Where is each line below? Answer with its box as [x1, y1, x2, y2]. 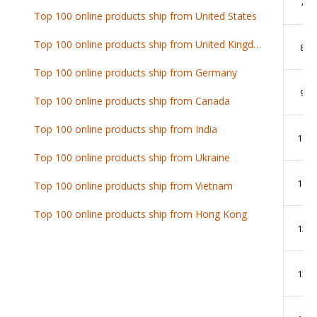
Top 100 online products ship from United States [34, 9, 257, 23]
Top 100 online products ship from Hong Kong [34, 207, 247, 221]
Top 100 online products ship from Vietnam [34, 179, 233, 192]
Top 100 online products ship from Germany [34, 66, 237, 79]
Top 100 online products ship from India [34, 122, 217, 136]
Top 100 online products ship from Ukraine [34, 151, 230, 164]
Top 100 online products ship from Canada [34, 94, 230, 108]
